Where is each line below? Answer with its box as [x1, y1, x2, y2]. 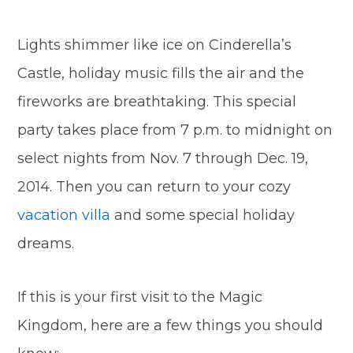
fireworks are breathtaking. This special [17, 93, 297, 111]
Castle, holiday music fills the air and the [17, 65, 305, 83]
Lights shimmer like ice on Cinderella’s [17, 36, 292, 54]
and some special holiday [114, 206, 295, 225]
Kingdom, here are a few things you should [17, 316, 324, 334]
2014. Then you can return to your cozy [17, 178, 292, 196]
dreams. [17, 235, 75, 253]
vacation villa [17, 206, 115, 225]
